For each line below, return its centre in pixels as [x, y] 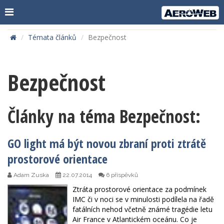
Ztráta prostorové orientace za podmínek [139, 189]
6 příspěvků [121, 175]
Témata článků [52, 37]
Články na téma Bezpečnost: [104, 116]
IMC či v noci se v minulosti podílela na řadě [143, 199]
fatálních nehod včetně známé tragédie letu [142, 209]
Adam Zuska [30, 175]
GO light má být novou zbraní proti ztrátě [107, 143]
